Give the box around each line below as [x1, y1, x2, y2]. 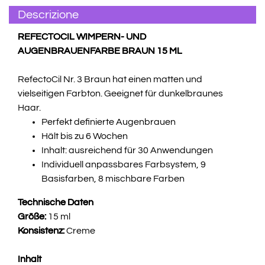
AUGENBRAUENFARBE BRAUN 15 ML [18, 46, 182, 56]
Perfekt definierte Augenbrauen [41, 117, 176, 127]
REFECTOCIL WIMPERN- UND [18, 32, 146, 42]
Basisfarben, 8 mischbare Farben [41, 174, 185, 184]
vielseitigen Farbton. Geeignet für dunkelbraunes [18, 89, 223, 99]
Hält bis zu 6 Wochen [41, 131, 128, 141]
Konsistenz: [18, 226, 64, 236]
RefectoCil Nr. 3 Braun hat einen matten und [18, 75, 202, 85]
